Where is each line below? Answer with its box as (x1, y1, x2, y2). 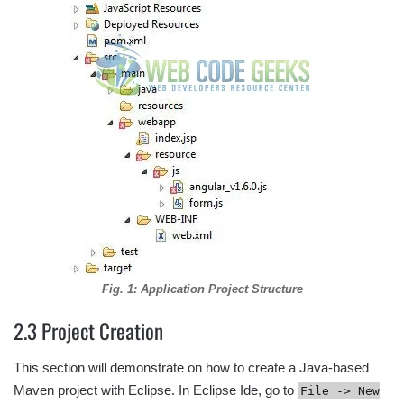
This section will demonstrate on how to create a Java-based (14, 359, 369, 375)
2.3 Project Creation (14, 316, 163, 346)
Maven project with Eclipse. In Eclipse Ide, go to (14, 381, 298, 398)
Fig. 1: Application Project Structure (101, 282, 303, 296)
